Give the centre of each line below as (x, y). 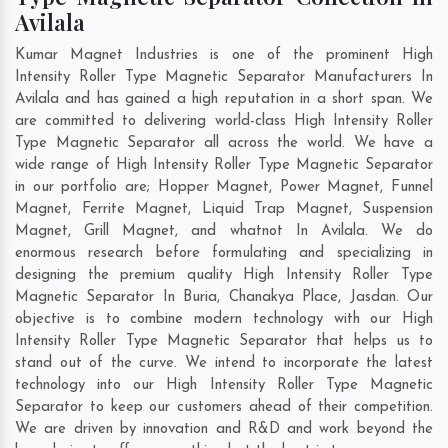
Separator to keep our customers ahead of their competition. (224, 408)
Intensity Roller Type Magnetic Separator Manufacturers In (224, 78)
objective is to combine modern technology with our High (224, 320)
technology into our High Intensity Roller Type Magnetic (224, 386)
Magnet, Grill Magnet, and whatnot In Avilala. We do (224, 232)
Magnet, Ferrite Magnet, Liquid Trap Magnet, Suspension (224, 210)
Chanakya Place (283, 298)
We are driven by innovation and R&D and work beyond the (224, 430)
